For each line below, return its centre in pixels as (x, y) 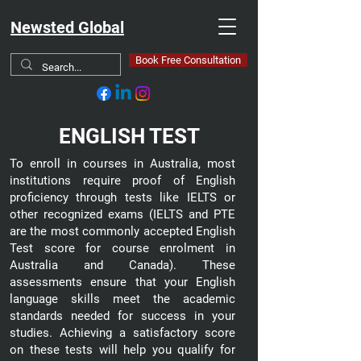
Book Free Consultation (188, 60)
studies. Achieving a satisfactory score (122, 333)
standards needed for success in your (122, 316)
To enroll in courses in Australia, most (122, 164)
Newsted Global (67, 27)
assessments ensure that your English (122, 282)
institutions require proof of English (122, 180)
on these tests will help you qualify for (122, 350)
